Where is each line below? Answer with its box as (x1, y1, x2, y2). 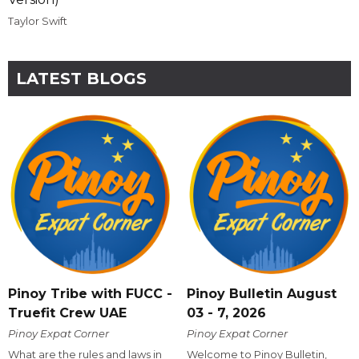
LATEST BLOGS (16, 68, 147, 88)
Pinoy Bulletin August (186, 286, 337, 302)
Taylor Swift (8, 14, 67, 27)
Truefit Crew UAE (8, 305, 127, 321)
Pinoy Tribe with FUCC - (8, 286, 172, 302)
